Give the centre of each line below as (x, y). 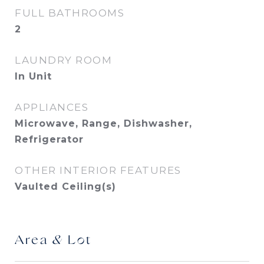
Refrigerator (49, 139)
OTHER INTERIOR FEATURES (98, 170)
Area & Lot (53, 241)
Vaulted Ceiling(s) (65, 187)
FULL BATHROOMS (70, 13)
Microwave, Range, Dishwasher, (103, 123)
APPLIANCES (52, 107)
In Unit (33, 76)
